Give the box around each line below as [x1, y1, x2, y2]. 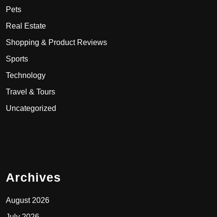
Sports [6, 54, 28, 63]
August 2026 [6, 196, 49, 204]
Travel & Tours [6, 87, 55, 96]
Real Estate [6, 21, 46, 30]
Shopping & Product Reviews [6, 38, 107, 46]
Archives [6, 170, 61, 184]
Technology [6, 71, 46, 79]
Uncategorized [6, 104, 56, 112]
